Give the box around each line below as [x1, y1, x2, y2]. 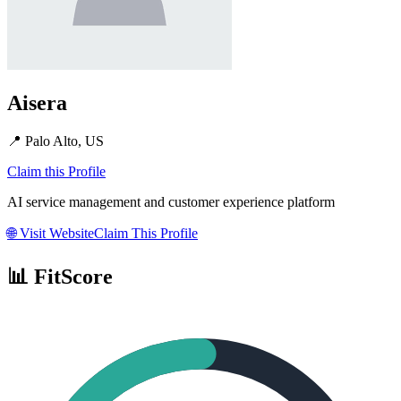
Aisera [7, 90, 67, 115]
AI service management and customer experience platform [7, 193, 335, 209]
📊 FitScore [7, 264, 113, 288]
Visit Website [16, 225, 94, 241]
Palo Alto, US [25, 132, 104, 149]
